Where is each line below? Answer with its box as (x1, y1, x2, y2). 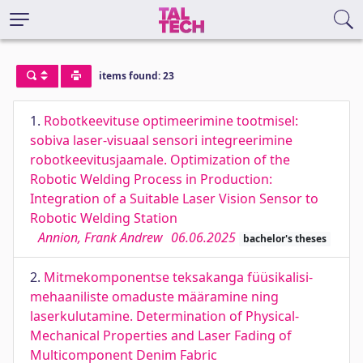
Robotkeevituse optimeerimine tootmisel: (44, 112, 298, 130)
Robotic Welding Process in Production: (30, 170, 272, 188)
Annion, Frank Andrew (38, 228, 163, 246)
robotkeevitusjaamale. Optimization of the (30, 151, 290, 169)
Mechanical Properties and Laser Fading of (30, 327, 292, 344)
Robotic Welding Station (30, 209, 177, 227)
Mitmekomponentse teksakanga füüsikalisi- (44, 268, 313, 286)
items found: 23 (98, 69, 174, 83)
